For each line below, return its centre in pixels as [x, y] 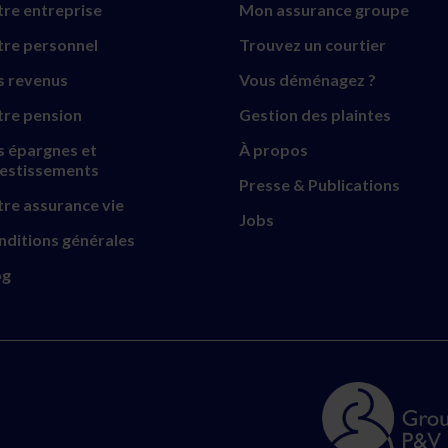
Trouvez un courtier [312, 44]
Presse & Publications [319, 184]
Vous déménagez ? [307, 79]
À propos [273, 149]
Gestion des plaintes [315, 114]
